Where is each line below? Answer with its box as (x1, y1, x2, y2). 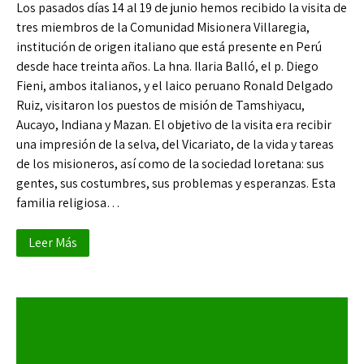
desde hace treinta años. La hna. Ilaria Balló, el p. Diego (16, 58, 318, 75)
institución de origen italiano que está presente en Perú (16, 38, 322, 55)
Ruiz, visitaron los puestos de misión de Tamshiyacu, (16, 97, 305, 114)
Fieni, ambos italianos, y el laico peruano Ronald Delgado (16, 77, 333, 94)
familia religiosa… (16, 194, 120, 211)
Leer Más (28, 234, 77, 251)
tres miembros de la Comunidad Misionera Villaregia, (16, 19, 310, 36)
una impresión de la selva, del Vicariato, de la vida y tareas (16, 136, 334, 153)
